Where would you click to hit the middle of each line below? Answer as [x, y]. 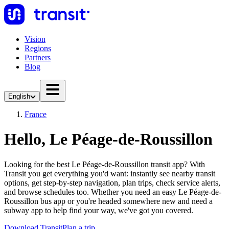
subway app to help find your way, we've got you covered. [99, 210]
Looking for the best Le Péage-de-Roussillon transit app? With [105, 164]
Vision [35, 39]
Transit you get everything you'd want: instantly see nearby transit [110, 173]
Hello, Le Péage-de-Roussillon [108, 139]
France [36, 114]
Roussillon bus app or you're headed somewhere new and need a [108, 201]
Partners [38, 58]
